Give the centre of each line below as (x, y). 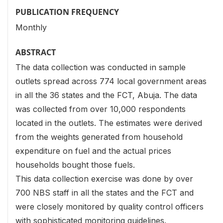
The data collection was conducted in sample (101, 67)
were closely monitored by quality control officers (110, 206)
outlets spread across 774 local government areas (111, 81)
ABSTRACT (36, 52)
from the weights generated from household (99, 137)
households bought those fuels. (75, 165)
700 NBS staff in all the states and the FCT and (105, 192)
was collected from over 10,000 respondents (101, 109)
